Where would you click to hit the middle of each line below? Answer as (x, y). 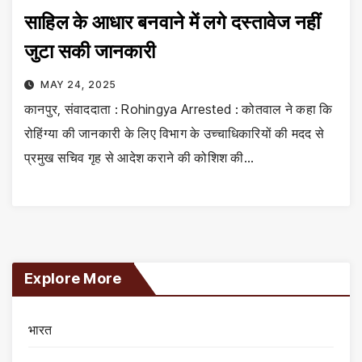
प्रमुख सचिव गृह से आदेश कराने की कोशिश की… (139, 157)
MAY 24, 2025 (78, 84)
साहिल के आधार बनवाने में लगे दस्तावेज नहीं (173, 22)
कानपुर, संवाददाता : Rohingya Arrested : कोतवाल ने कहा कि (179, 109)
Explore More (73, 279)
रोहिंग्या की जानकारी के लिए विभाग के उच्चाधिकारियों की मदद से (175, 133)
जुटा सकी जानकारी (90, 51)
